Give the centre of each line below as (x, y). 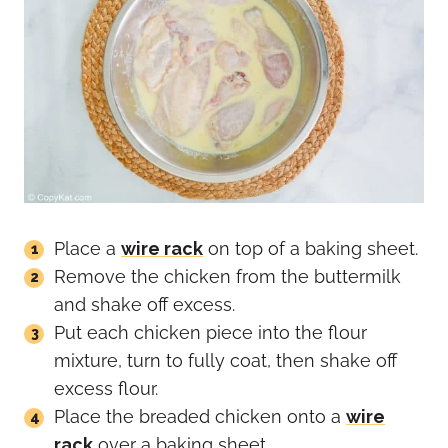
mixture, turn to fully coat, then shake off (225, 361)
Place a (87, 249)
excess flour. (106, 389)
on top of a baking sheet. (310, 249)
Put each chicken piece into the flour (210, 333)
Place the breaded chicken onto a (200, 417)
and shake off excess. (144, 305)
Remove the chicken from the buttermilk (227, 277)
